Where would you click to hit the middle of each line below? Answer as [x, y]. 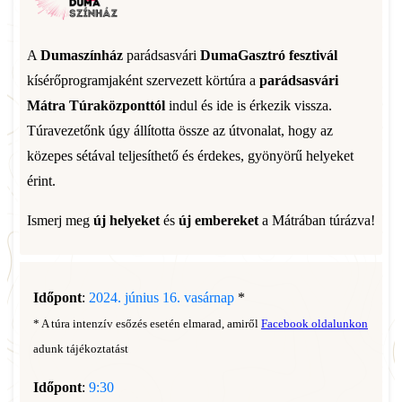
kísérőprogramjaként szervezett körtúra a [143, 80]
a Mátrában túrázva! [317, 220]
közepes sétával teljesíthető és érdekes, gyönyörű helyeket [190, 156]
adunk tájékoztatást [81, 349]
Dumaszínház [82, 55]
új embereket [218, 220]
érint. [41, 181]
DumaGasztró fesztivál [269, 55]
